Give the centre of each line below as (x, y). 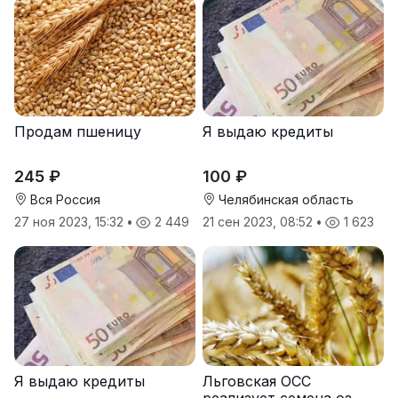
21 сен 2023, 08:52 (259, 221)
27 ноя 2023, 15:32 (71, 221)
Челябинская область (284, 199)
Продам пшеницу (78, 131)
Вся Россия (64, 199)
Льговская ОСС (257, 382)
